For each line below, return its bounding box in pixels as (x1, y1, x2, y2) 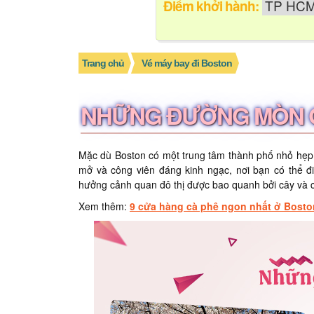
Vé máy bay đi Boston (142, 57, 232, 69)
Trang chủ (82, 57, 124, 69)
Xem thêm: (78, 199, 130, 213)
